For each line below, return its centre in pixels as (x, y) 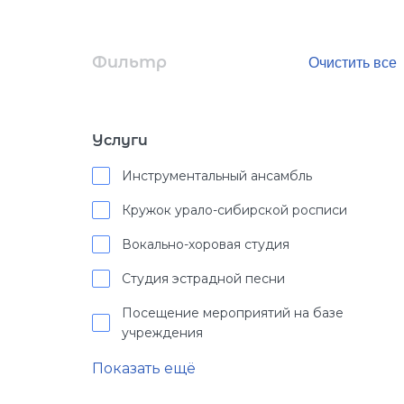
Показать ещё (144, 368)
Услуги (120, 140)
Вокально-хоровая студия (206, 244)
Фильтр (129, 62)
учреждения (162, 333)
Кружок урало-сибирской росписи (234, 210)
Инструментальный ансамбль (217, 176)
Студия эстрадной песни (203, 279)
